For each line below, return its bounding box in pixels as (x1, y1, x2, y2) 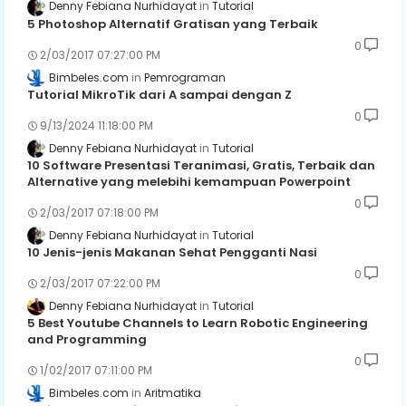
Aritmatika (144, 385, 201, 401)
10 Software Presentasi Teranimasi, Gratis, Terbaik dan (27, 156, 375, 174)
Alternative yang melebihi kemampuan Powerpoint (27, 172, 351, 190)
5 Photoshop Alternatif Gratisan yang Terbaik (27, 14, 318, 33)
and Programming (27, 331, 147, 349)
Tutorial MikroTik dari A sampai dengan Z (27, 85, 292, 103)
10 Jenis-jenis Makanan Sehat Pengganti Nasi (27, 244, 317, 262)
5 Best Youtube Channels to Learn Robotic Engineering (27, 314, 368, 333)
